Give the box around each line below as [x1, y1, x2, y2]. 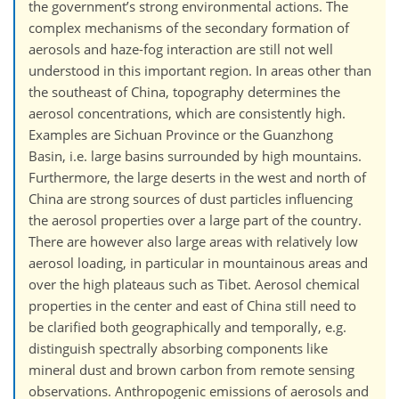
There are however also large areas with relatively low [28, 232, 358, 250]
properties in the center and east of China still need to [28, 296, 356, 314]
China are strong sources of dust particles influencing [28, 189, 353, 208]
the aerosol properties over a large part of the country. [28, 210, 362, 229]
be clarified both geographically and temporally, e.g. [28, 317, 346, 336]
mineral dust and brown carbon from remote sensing [28, 360, 354, 379]
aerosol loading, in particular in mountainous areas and [28, 253, 368, 272]
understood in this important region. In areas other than [28, 61, 371, 79]
